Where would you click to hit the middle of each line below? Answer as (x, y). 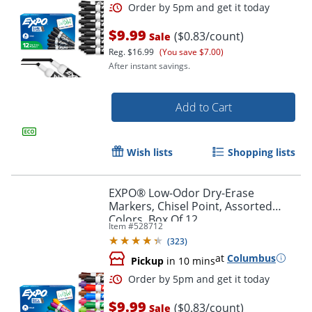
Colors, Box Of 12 (153, 219)
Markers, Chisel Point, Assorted (190, 206)
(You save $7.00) (192, 52)
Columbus (251, 258)
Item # (121, 226)
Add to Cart (203, 107)
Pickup (147, 260)
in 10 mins (189, 260)
